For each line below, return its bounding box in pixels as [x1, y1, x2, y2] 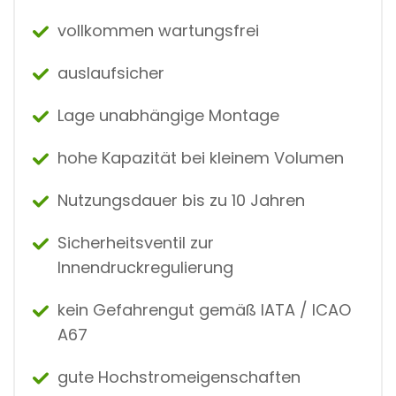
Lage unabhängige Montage [57, 103, 279, 126]
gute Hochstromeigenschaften [57, 365, 301, 388]
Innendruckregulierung [57, 255, 233, 278]
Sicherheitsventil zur [57, 231, 214, 254]
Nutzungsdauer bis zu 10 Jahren [57, 188, 305, 211]
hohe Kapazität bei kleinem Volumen [57, 146, 344, 169]
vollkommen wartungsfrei [57, 19, 259, 42]
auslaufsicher [57, 61, 164, 84]
